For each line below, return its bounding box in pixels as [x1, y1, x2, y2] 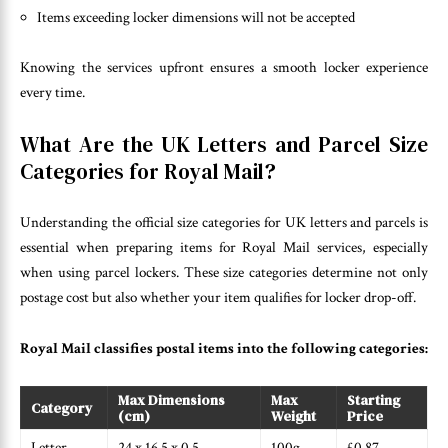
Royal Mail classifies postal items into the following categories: [20, 338, 428, 358]
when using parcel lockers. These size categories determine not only [20, 263, 428, 283]
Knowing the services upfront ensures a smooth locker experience [20, 58, 428, 78]
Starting [347, 390, 400, 411]
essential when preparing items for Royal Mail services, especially [20, 238, 428, 258]
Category [31, 398, 93, 419]
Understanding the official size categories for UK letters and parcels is [20, 213, 428, 233]
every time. [20, 83, 85, 103]
